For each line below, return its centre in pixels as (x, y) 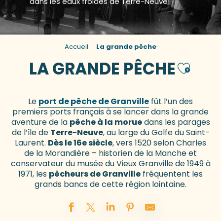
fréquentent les (172, 174)
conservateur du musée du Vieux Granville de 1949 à (110, 164)
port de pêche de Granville (94, 102)
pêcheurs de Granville (95, 174)
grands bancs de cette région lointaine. (110, 184)
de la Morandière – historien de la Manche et (110, 153)
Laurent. (31, 143)
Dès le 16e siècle (80, 143)
